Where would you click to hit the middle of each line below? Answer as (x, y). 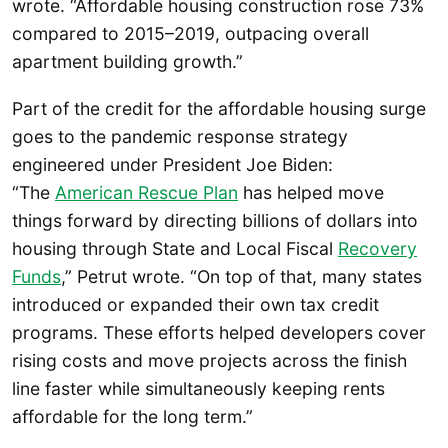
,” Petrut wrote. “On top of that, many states (241, 277)
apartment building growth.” (127, 61)
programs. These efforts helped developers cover (219, 333)
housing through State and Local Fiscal (175, 249)
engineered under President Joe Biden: (172, 165)
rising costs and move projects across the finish (209, 361)
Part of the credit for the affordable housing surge (219, 109)
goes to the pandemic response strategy (180, 137)
